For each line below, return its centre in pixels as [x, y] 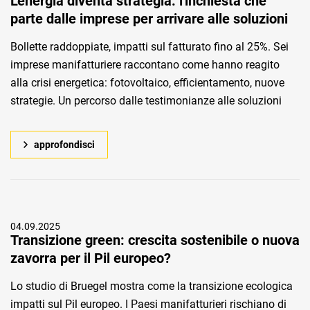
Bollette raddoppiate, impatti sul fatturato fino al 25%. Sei [149, 47]
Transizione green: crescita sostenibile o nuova [155, 240]
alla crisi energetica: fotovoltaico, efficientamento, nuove [147, 83]
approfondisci [64, 145]
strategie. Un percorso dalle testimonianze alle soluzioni [146, 101]
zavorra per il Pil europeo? [91, 258]
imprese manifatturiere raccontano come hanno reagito [145, 65]
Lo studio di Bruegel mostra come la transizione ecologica [152, 286]
